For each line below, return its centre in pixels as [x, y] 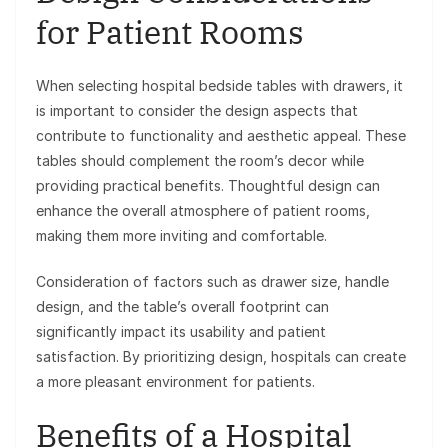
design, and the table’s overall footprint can [182, 307]
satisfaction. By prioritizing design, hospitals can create [221, 357]
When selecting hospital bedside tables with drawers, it [219, 86]
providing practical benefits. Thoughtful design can [208, 186]
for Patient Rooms [170, 32]
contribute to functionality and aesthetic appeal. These [221, 136]
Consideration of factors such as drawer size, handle [212, 282]
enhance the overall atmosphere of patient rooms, [203, 211]
